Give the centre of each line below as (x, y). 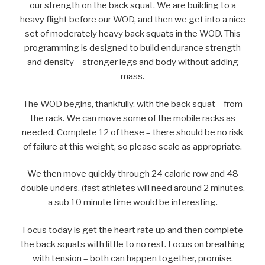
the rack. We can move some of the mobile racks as (132, 118)
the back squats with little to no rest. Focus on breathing (132, 244)
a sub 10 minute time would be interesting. (132, 203)
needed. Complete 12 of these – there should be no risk (132, 132)
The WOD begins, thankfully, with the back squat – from (132, 104)
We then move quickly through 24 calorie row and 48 (132, 174)
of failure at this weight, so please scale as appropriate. (132, 146)
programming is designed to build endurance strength (132, 48)
